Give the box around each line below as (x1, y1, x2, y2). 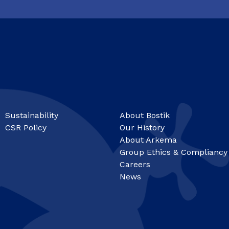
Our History (120, 122, 165, 132)
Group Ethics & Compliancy (120, 147, 227, 157)
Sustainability (5, 110, 58, 120)
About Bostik (120, 110, 170, 120)
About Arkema (120, 134, 177, 145)
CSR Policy (5, 122, 47, 132)
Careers (120, 159, 150, 169)
